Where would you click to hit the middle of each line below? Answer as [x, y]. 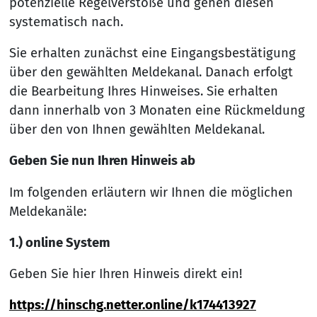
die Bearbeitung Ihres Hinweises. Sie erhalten [143, 92]
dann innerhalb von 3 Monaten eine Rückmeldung [157, 111]
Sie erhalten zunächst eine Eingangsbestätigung [152, 53]
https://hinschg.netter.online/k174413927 [132, 305]
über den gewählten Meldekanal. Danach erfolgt [151, 73]
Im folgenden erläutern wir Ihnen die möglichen [151, 192]
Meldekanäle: [47, 211]
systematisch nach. [66, 22]
